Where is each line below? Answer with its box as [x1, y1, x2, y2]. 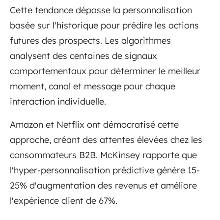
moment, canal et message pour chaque [10, 80, 175, 92]
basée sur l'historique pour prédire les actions [10, 19, 199, 31]
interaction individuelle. [10, 95, 106, 107]
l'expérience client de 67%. [10, 194, 117, 206]
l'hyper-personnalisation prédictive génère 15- [10, 164, 200, 176]
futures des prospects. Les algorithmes [10, 34, 171, 46]
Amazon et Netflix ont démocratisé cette [10, 118, 179, 130]
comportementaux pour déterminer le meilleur [10, 65, 200, 77]
